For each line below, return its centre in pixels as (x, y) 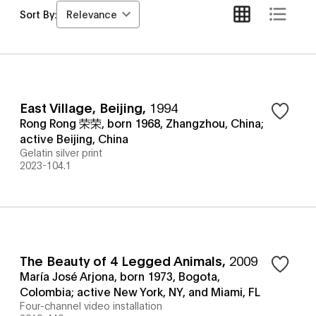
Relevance (92, 13)
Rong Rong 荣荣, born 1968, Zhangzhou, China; (142, 122)
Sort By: (38, 14)
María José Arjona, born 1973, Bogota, (120, 275)
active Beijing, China (74, 138)
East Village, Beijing (81, 107)
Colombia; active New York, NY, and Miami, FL (140, 291)
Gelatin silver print (61, 152)
